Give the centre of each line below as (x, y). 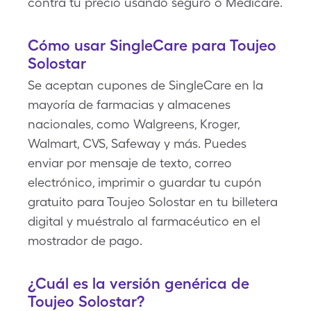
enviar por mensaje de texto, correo (130, 163)
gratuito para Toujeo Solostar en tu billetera (153, 202)
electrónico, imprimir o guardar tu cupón (145, 182)
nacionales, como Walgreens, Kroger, (134, 124)
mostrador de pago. (85, 241)
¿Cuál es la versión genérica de (138, 283)
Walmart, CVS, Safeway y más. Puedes (137, 143)
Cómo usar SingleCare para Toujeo (152, 45)
